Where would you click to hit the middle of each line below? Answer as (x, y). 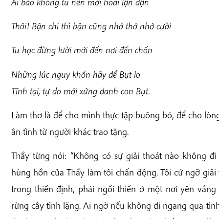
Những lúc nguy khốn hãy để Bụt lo (76, 74)
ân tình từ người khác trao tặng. (70, 131)
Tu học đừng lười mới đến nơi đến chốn (82, 50)
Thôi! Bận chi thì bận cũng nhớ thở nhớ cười (91, 26)
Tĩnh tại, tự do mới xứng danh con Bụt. (80, 91)
